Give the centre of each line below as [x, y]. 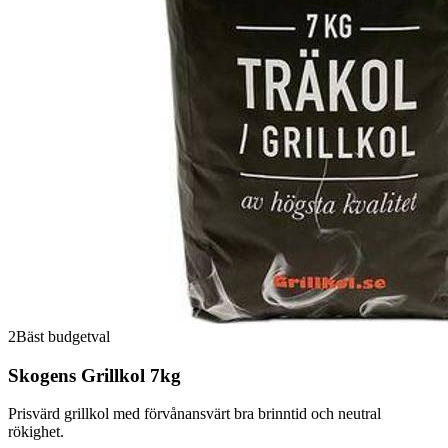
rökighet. [36, 432]
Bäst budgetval [63, 336]
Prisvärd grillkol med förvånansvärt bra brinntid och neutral [194, 414]
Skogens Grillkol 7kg [94, 375]
